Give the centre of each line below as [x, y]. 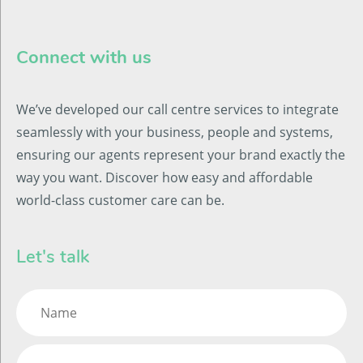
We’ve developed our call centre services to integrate [177, 109]
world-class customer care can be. [120, 200]
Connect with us [84, 58]
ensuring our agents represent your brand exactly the [181, 155]
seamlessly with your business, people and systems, [175, 132]
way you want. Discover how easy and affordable [164, 177]
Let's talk [53, 257]
